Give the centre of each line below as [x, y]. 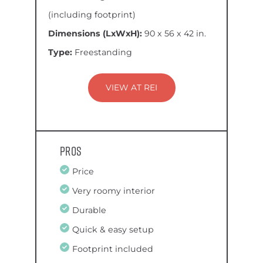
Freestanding [103, 52]
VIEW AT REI [131, 87]
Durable [90, 210]
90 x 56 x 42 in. [175, 33]
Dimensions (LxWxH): [96, 33]
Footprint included [113, 249]
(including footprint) [92, 15]
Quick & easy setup [113, 230]
